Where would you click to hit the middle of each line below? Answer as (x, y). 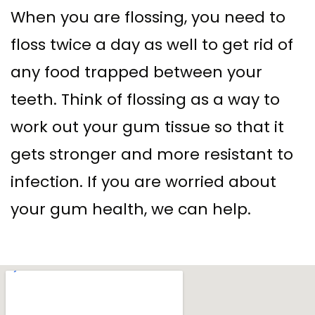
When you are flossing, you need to (148, 17)
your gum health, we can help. (131, 209)
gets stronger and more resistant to (152, 154)
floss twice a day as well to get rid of (152, 44)
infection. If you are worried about (143, 181)
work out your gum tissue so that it (147, 127)
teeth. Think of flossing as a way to (145, 99)
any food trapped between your (136, 72)
